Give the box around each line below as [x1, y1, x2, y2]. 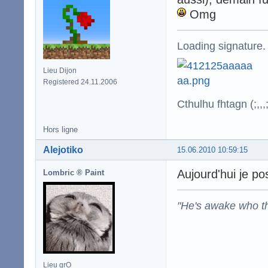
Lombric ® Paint [43, 167, 104, 177]
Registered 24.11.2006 [43, 77, 117, 86]
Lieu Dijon [43, 66, 77, 75]
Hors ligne [43, 124, 78, 134]
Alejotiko [43, 144, 83, 155]
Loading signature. [177, 39, 266, 52]
